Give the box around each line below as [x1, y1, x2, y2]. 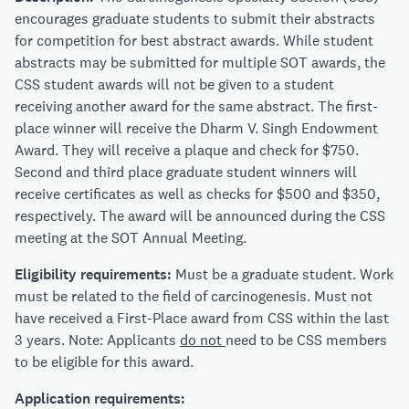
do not [180, 330, 225, 351]
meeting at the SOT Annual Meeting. [15, 228, 246, 248]
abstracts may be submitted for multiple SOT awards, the [15, 53, 385, 73]
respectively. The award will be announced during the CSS [15, 206, 385, 226]
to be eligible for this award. [15, 352, 194, 372]
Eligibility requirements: [15, 265, 175, 285]
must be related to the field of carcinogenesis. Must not [15, 287, 372, 307]
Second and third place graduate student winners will [15, 163, 357, 183]
